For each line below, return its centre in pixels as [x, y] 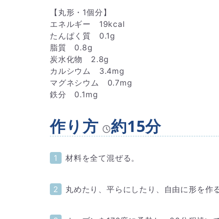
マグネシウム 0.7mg [91, 83]
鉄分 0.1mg [74, 95]
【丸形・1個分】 [81, 12]
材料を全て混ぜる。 [103, 158]
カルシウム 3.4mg [87, 71]
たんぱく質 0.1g [83, 36]
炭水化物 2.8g [80, 59]
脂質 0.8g [71, 48]
